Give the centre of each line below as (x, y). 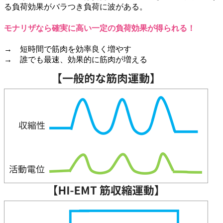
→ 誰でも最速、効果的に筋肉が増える (76, 59)
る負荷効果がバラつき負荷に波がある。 (76, 7)
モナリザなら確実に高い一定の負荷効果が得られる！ (100, 28)
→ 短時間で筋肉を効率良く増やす (68, 49)
